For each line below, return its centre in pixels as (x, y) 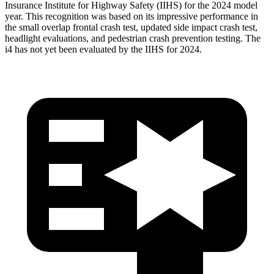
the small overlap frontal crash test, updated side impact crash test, (131, 27)
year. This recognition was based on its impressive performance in (131, 16)
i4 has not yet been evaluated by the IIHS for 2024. (103, 49)
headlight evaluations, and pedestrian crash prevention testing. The (133, 38)
